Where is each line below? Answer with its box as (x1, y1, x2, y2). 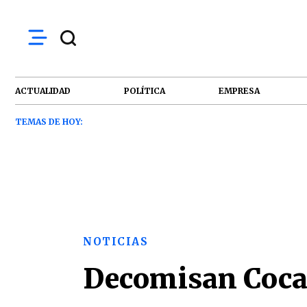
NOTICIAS (83, 235, 148, 248)
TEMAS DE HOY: (15, 116, 83, 127)
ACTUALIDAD (15, 85, 71, 96)
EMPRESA (219, 85, 260, 96)
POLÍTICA (124, 85, 165, 96)
